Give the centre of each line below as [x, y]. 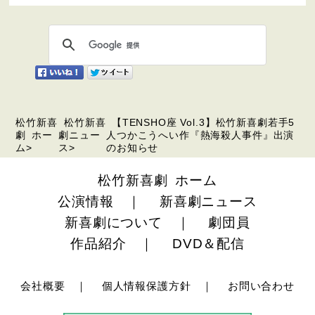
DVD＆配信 [208, 244]
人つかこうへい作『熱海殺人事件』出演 [200, 135]
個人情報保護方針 [146, 285]
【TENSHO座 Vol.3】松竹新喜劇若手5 [201, 122]
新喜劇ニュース [208, 202]
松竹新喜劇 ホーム [157, 181]
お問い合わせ [261, 285]
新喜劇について [114, 223]
